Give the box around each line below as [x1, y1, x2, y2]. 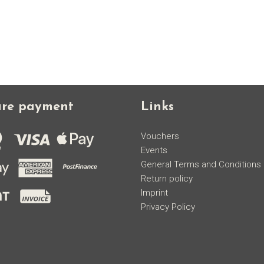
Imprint [141, 187, 168, 199]
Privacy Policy [141, 202, 195, 213]
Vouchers [141, 131, 179, 142]
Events [141, 145, 167, 156]
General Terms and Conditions [141, 159, 261, 170]
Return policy [141, 173, 193, 184]
